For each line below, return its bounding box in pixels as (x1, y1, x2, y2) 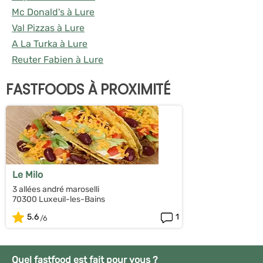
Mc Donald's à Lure (12, 6, 95, 18)
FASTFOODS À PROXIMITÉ (6, 79, 170, 99)
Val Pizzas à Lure (12, 22, 85, 33)
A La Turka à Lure (12, 38, 87, 49)
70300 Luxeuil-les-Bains (12, 194, 105, 204)
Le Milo (12, 168, 43, 180)
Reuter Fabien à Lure (12, 53, 103, 65)
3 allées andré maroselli (12, 184, 99, 194)
